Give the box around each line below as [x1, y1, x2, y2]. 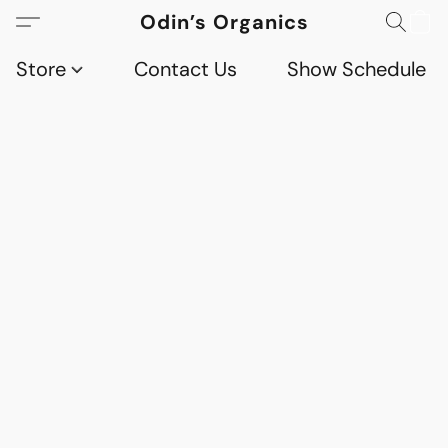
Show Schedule [286, 56, 426, 82]
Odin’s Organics [140, 9, 309, 35]
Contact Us [133, 56, 237, 82]
